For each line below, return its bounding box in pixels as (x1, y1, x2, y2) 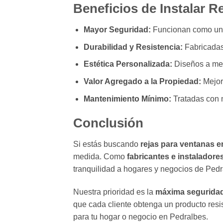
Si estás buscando (73, 140, 140, 149)
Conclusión (73, 116, 143, 130)
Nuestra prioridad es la (73, 187, 155, 196)
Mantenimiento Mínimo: (83, 94, 171, 103)
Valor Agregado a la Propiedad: (83, 77, 201, 86)
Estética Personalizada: (83, 60, 172, 69)
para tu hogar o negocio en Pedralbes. (73, 212, 208, 221)
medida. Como (73, 152, 127, 161)
